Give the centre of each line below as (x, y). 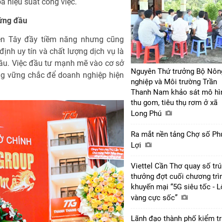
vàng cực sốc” (155, 197)
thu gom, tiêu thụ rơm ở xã (174, 102)
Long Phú (147, 113)
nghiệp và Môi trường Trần (174, 82)
